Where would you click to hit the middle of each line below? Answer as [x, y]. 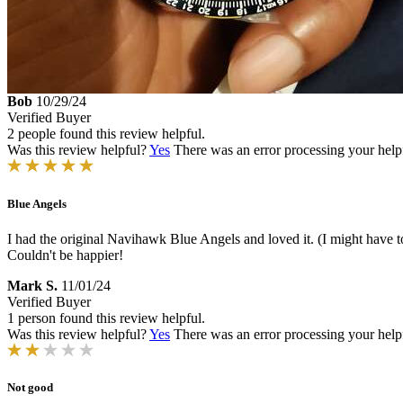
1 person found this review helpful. [106, 318]
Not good [30, 387]
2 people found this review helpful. [106, 134]
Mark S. [32, 285]
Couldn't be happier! [65, 255]
